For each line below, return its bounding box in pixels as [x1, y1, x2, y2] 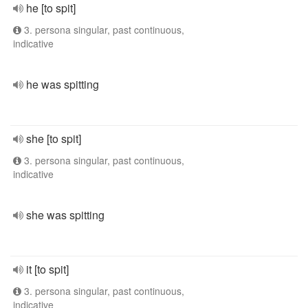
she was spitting [26, 207, 104, 223]
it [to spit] [26, 261, 69, 277]
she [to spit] [26, 131, 81, 146]
